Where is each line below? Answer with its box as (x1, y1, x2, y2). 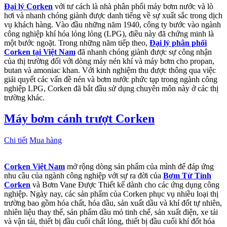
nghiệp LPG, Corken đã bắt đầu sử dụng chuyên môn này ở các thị (4, 84, 218, 93)
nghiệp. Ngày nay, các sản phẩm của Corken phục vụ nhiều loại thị (4, 190, 218, 199)
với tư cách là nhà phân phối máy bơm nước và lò (53, 2, 213, 11)
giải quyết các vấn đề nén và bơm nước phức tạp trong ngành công (4, 74, 217, 84)
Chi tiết (4, 136, 27, 145)
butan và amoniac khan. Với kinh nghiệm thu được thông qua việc (4, 65, 216, 74)
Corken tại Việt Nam (4, 47, 75, 56)
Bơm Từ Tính (163, 171, 211, 180)
